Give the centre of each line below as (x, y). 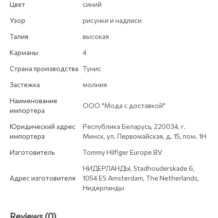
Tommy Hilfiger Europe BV (122, 152)
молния (95, 85)
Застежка (25, 85)
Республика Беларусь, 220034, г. (134, 127)
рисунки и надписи (112, 20)
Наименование (34, 101)
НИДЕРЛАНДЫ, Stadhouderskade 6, (139, 168)
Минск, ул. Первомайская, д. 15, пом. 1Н (145, 136)
